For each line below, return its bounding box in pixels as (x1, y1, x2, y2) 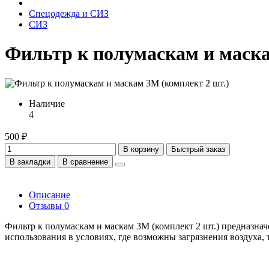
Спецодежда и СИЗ (29, 8, 109, 19)
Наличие (29, 98, 65, 109)
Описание (29, 189, 70, 200)
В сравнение (62, 157, 108, 166)
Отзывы (29, 200, 64, 211)
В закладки (10, 157, 50, 166)
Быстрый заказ (171, 144, 225, 154)
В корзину (123, 144, 159, 154)
